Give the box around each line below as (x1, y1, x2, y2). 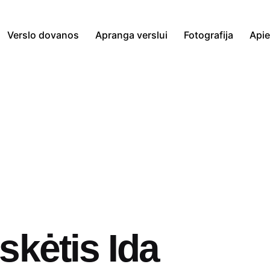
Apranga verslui (95, 28, 168, 41)
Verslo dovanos (7, 28, 80, 41)
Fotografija (184, 28, 234, 41)
